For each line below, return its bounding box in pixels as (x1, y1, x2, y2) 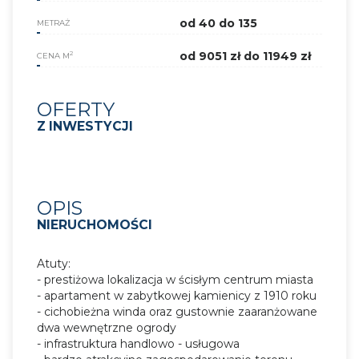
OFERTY (37, 97, 115, 121)
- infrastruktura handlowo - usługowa (37, 336, 240, 351)
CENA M (37, 50, 70, 60)
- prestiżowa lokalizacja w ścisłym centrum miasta (37, 272, 317, 287)
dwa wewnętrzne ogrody (37, 320, 176, 335)
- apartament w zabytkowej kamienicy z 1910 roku (37, 288, 317, 303)
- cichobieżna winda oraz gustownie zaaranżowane (37, 304, 317, 319)
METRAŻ (37, 18, 70, 27)
